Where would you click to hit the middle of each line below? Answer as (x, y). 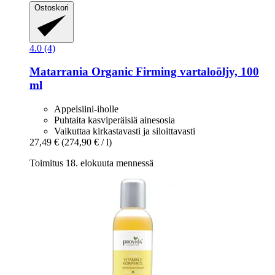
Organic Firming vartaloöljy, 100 (174, 72)
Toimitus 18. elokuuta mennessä (91, 163)
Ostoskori (52, 7)
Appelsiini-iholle (86, 109)
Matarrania (59, 72)
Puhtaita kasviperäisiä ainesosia (114, 120)
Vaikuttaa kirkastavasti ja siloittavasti (125, 131)
